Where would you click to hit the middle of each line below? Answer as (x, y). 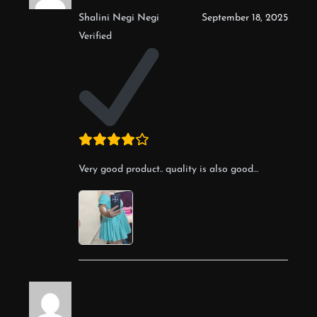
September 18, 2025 (245, 18)
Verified (95, 36)
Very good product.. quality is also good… (168, 169)
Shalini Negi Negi (119, 18)
